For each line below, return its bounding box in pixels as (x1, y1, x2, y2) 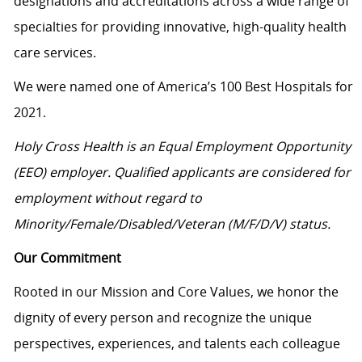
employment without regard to (13, 189, 202, 208)
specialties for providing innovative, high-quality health (13, 18, 347, 36)
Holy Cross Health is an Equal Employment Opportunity (13, 137, 351, 156)
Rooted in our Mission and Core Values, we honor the (13, 283, 339, 301)
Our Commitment (13, 249, 121, 267)
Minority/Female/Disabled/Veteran (13, 215, 225, 234)
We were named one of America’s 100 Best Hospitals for (13, 78, 353, 96)
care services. (13, 44, 96, 62)
